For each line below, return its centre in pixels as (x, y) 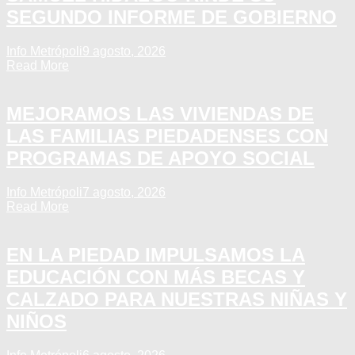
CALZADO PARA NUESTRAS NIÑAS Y (177, 299)
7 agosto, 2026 (124, 193)
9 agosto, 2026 (124, 52)
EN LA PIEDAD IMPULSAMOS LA (156, 255)
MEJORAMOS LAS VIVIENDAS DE (160, 114)
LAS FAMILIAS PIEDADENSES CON (167, 136)
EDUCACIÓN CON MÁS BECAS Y (156, 277)
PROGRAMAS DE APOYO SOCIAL (160, 158)
